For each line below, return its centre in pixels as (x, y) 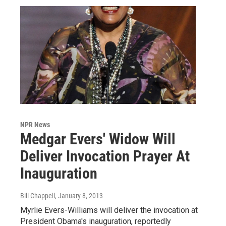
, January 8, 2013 (79, 196)
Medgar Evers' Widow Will (98, 139)
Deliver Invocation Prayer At (105, 156)
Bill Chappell (38, 196)
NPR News (35, 125)
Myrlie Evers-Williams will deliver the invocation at (109, 210)
